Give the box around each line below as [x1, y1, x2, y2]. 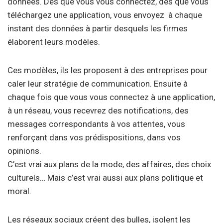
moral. [7, 186, 31, 196]
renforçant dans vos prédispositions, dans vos [7, 132, 181, 142]
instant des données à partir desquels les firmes [7, 23, 188, 33]
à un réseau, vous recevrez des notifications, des [7, 106, 189, 115]
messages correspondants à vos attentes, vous [7, 119, 185, 129]
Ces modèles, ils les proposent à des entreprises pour [7, 65, 208, 75]
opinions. [7, 146, 41, 156]
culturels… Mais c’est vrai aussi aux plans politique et [7, 173, 203, 183]
